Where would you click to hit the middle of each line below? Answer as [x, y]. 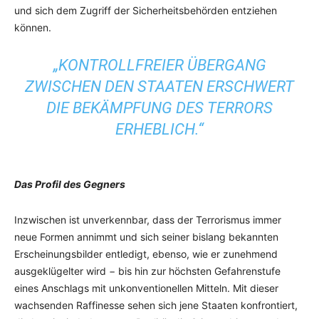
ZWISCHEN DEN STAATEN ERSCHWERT [159, 87]
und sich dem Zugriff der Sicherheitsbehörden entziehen [146, 10]
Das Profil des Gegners [70, 184]
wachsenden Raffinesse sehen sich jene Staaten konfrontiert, [156, 305]
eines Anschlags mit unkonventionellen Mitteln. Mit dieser [146, 288]
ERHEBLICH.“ [159, 129]
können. [33, 27]
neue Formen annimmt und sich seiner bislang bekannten [146, 237]
